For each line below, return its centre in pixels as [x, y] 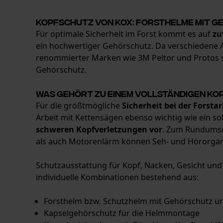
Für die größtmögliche [79, 106]
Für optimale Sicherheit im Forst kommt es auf [124, 34]
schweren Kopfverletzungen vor [99, 129]
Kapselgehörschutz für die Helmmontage [122, 213]
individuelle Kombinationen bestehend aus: [117, 177]
